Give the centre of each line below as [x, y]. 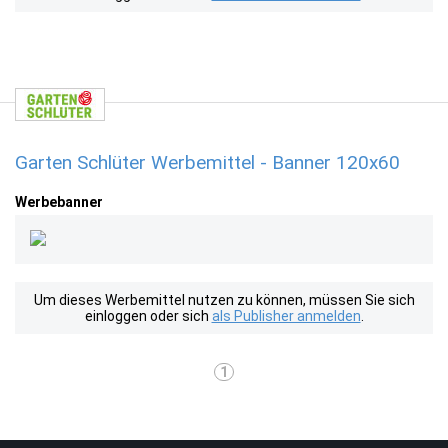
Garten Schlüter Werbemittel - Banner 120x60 [207, 162]
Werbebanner [59, 202]
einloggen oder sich [148, 316]
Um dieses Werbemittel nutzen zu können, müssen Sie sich [224, 300]
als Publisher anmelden [286, 316]
